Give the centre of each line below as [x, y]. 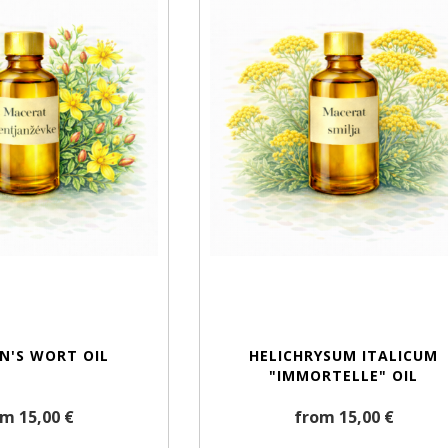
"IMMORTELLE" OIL [344, 376]
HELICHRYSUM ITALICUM [344, 356]
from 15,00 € [343, 417]
